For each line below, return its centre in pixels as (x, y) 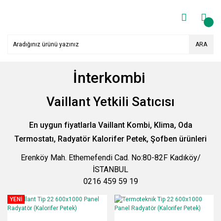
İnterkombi (110, 78)
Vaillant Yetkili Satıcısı (110, 102)
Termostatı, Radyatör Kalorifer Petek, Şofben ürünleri (110, 139)
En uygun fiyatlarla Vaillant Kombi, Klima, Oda (110, 125)
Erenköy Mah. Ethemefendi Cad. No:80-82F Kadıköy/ (110, 158)
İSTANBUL (110, 169)
